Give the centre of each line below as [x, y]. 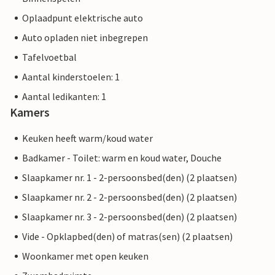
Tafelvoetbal [49, 57]
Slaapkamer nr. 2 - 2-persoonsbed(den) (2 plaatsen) [130, 197]
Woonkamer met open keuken [85, 256]
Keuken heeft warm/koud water [87, 138]
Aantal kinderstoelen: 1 [71, 77]
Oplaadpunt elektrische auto [83, 18]
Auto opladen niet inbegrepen [85, 38]
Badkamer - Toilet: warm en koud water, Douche [122, 158]
